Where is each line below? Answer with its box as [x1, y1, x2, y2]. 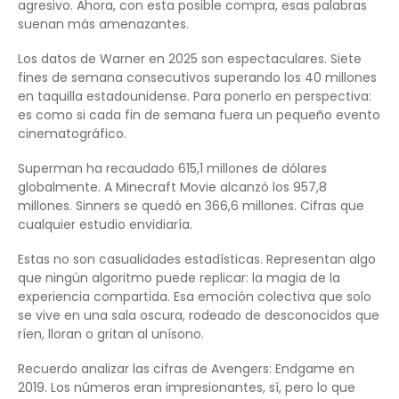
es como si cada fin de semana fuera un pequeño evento [18, 106, 380, 125]
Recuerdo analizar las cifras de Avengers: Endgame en [18, 360, 354, 379]
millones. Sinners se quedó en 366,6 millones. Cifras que [18, 197, 364, 216]
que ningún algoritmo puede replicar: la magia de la [18, 269, 340, 288]
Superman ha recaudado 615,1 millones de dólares [18, 159, 327, 178]
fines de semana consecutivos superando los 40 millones [18, 69, 377, 87]
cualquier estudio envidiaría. [18, 216, 192, 234]
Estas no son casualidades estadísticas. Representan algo [18, 250, 376, 269]
